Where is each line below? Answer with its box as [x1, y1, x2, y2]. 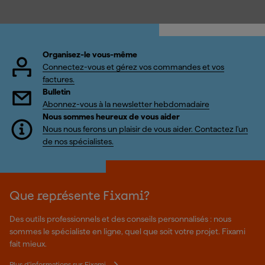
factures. [43, 75, 75, 84]
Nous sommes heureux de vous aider [43, 112, 180, 121]
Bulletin [43, 87, 70, 96]
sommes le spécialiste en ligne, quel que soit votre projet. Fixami [9, 227, 245, 236]
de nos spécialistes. [43, 137, 114, 146]
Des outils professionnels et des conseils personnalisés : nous [9, 214, 231, 224]
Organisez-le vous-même [43, 50, 137, 59]
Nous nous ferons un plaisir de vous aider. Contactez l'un [43, 124, 248, 134]
